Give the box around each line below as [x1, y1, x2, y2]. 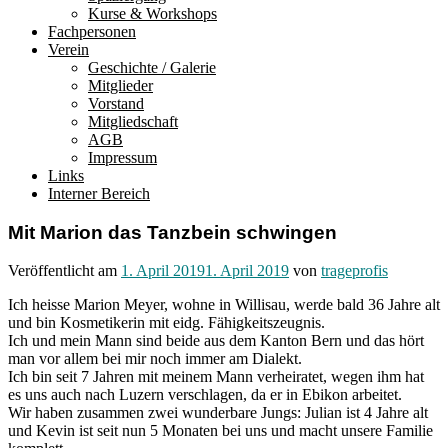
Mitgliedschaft [88, 112, 178, 130]
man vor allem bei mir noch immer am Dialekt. [8, 350, 302, 368]
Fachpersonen [48, 22, 136, 40]
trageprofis [321, 262, 388, 280]
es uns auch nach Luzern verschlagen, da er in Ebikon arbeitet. [8, 386, 402, 404]
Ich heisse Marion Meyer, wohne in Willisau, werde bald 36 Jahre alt [8, 296, 440, 314]
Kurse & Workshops [88, 4, 217, 22]
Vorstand [88, 94, 144, 112]
